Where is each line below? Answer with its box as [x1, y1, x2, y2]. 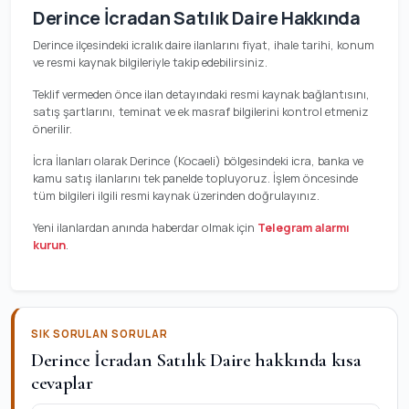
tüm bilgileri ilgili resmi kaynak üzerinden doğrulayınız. [33, 187, 320, 204]
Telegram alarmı [257, 219, 350, 236]
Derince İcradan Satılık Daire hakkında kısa [31, 348, 362, 372]
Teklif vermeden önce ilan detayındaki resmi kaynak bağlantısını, [33, 86, 370, 102]
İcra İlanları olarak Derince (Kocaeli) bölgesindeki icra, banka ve [33, 152, 363, 169]
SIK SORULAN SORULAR [31, 327, 168, 341]
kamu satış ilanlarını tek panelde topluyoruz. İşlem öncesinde [33, 170, 358, 186]
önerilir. [33, 121, 72, 137]
